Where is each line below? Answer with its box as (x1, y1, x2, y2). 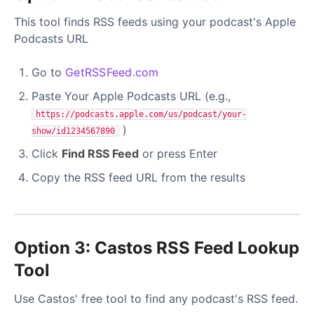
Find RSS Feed (62, 146, 139, 161)
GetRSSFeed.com (65, 65, 159, 80)
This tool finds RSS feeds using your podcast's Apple (14, 15, 296, 29)
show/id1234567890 (32, 126, 115, 137)
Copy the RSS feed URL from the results (32, 170, 245, 185)
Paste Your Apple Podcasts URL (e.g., (32, 89, 231, 104)
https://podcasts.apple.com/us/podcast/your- (36, 109, 247, 120)
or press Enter (139, 146, 217, 161)
